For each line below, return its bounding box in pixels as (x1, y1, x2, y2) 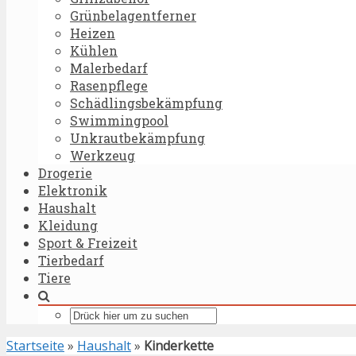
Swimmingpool (70, 112, 168, 129)
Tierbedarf (38, 252, 104, 269)
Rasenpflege (70, 77, 148, 94)
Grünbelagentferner (70, 7, 196, 24)
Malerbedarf (70, 60, 148, 76)
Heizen (70, 25, 115, 41)
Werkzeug (70, 147, 135, 164)
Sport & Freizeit (38, 234, 137, 251)
